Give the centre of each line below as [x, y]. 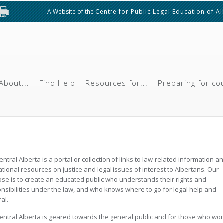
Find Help [57, 83]
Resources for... [116, 83]
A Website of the [71, 12]
